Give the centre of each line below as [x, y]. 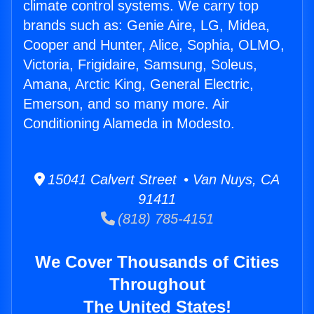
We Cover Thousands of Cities [157, 262]
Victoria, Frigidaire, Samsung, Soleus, [140, 65]
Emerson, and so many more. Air [126, 104]
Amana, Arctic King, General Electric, [138, 84]
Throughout [157, 285]
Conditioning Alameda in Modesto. [129, 124]
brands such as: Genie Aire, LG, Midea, [146, 26]
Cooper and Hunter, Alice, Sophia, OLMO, [154, 45]
